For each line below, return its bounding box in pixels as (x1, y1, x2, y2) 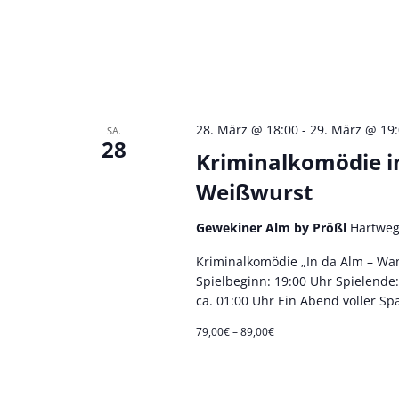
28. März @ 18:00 (195, 120, 298, 138)
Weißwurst (195, 176, 313, 207)
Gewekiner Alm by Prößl (195, 218, 350, 236)
